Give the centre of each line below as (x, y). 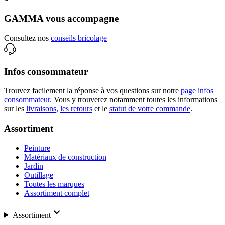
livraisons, (42, 109)
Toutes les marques (54, 184)
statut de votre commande (150, 109)
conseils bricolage (79, 38)
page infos (197, 91)
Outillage (39, 175)
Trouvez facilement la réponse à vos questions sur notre (91, 91)
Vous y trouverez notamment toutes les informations (136, 100)
